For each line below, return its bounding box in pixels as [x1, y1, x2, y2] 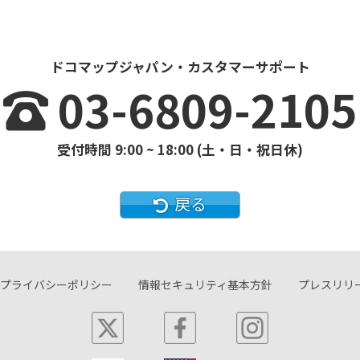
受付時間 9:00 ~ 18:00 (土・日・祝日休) [57, 140, 303, 160]
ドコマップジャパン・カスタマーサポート [50, 57, 310, 77]
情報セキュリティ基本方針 [138, 276, 272, 293]
